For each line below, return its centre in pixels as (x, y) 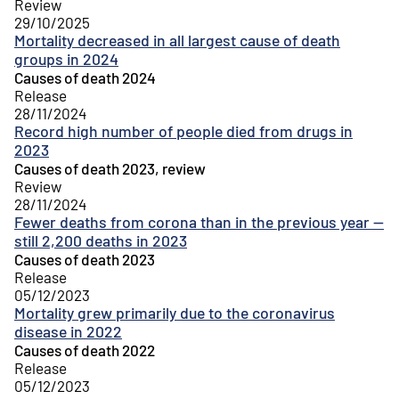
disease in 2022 (68, 331)
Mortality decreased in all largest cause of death (177, 40)
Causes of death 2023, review (110, 168)
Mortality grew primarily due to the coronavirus (175, 312)
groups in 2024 (66, 58)
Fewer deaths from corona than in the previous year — (199, 221)
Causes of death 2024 (85, 77)
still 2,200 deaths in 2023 (101, 240)
